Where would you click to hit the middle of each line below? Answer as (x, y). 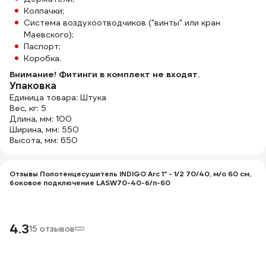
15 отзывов (52, 229)
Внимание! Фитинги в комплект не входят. (104, 74)
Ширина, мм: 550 (44, 129)
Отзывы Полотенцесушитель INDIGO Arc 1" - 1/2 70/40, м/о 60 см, (130, 174)
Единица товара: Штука (58, 97)
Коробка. (42, 58)
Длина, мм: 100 (41, 119)
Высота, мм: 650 (44, 140)
